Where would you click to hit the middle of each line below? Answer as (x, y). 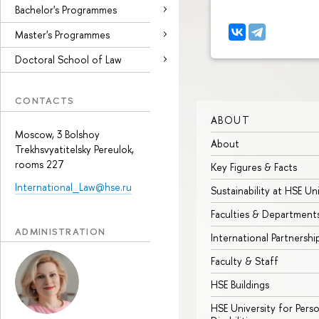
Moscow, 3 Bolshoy (57, 134)
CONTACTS (45, 100)
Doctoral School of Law (68, 59)
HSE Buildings (240, 284)
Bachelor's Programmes (66, 10)
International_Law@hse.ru (73, 187)
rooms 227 (40, 164)
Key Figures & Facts (254, 167)
